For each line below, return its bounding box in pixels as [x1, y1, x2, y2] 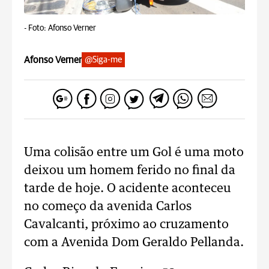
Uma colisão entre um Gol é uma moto [24, 147, 244, 159]
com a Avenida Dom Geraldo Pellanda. [24, 237, 244, 249]
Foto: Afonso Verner [28, 24, 96, 32]
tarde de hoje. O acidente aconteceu [24, 183, 231, 195]
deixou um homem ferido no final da [24, 165, 235, 177]
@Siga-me [85, 55, 122, 64]
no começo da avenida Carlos [24, 201, 192, 213]
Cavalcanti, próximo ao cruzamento [24, 219, 229, 231]
